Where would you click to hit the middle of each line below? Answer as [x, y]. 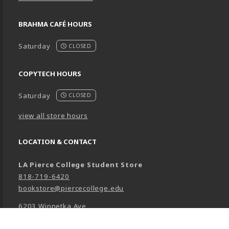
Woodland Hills [45, 217]
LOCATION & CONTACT [58, 141]
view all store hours [53, 115]
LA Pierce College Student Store [81, 164]
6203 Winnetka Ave [53, 206]
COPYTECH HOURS [50, 73]
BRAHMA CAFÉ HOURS [55, 24]
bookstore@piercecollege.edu [71, 188]
